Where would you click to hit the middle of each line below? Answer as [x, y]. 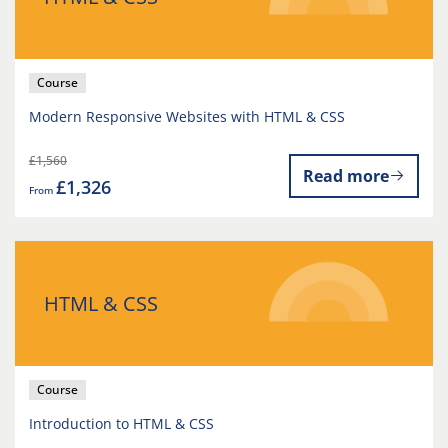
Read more [346, 175]
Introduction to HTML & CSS [121, 424]
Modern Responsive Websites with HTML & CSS [187, 117]
